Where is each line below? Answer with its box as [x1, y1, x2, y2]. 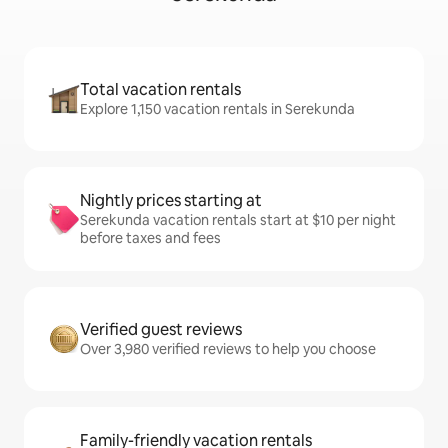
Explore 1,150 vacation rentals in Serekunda [80, 100, 355, 119]
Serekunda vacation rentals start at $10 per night [80, 211, 396, 230]
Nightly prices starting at [80, 190, 262, 212]
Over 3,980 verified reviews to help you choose [80, 340, 376, 359]
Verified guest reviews [80, 319, 242, 341]
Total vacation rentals [80, 79, 241, 101]
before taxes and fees [80, 229, 221, 248]
